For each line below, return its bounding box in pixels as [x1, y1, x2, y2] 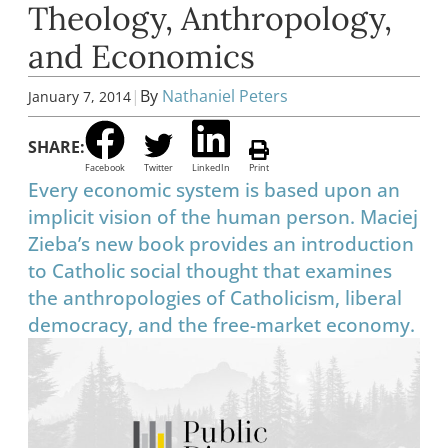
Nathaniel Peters [162, 85, 288, 108]
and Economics [28, 35, 255, 77]
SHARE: [28, 135, 85, 158]
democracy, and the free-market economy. [28, 311, 415, 339]
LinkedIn [192, 162, 230, 174]
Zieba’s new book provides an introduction [28, 230, 414, 258]
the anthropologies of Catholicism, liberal [28, 284, 402, 312]
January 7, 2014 [28, 86, 131, 106]
